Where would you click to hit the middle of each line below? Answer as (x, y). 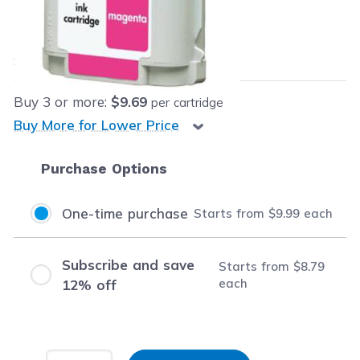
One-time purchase (125, 213)
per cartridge (188, 102)
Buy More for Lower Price (96, 125)
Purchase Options (104, 169)
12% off (89, 285)
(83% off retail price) (161, 60)
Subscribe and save (128, 265)
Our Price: (45, 11)
